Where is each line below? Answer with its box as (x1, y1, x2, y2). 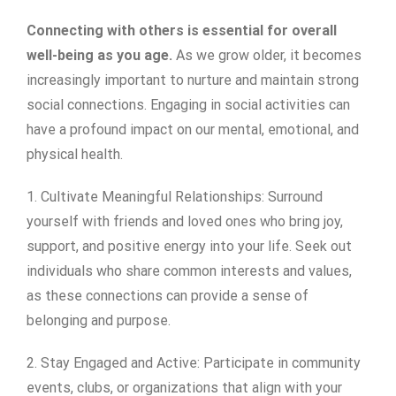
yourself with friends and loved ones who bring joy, (27, 213, 343, 231)
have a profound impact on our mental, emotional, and (27, 121, 359, 139)
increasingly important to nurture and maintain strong (27, 72, 359, 89)
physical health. (27, 146, 123, 164)
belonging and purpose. (27, 312, 171, 330)
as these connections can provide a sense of (27, 287, 308, 305)
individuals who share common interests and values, (27, 263, 352, 280)
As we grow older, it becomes (172, 47, 362, 65)
